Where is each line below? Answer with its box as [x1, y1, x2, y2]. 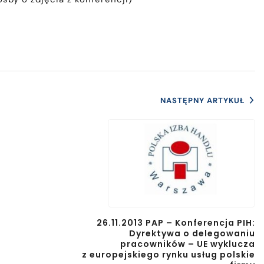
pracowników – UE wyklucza [120, 238, 255, 250]
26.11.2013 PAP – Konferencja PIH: [97, 217, 255, 229]
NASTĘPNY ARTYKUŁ [160, 95, 245, 106]
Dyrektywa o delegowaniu [129, 227, 255, 240]
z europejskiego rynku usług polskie [82, 249, 255, 261]
